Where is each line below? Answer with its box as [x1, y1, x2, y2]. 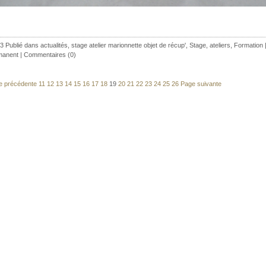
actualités [40, 42, 68, 49]
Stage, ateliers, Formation [189, 42, 263, 49]
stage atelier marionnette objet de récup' [71, 42, 186, 49]
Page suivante [180, 80, 221, 88]
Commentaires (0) [24, 51, 76, 59]
